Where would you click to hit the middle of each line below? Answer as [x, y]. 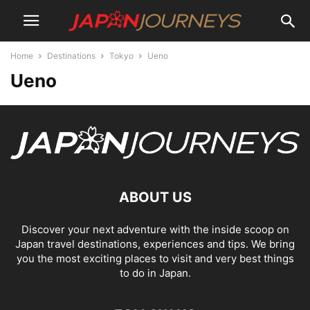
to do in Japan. [155, 273]
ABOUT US [155, 198]
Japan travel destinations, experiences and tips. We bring [155, 244]
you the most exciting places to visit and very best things [155, 259]
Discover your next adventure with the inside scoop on [155, 230]
